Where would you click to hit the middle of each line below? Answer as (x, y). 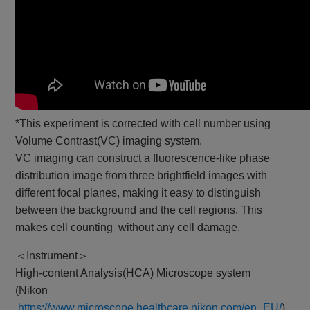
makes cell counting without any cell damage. (128, 228)
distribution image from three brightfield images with (142, 176)
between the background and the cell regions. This (139, 210)
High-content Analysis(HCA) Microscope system (133, 273)
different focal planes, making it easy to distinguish (138, 193)
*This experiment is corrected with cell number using (143, 124)
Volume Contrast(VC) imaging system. (109, 141)
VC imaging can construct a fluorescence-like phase (143, 158)
